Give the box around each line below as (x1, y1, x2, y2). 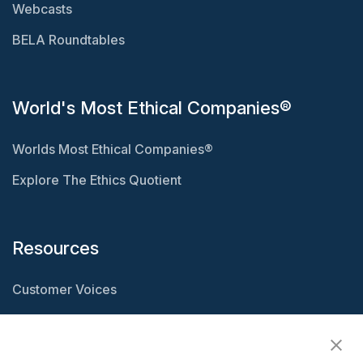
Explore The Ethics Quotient (12, 172, 181, 189)
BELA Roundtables (12, 32, 125, 49)
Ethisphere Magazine (12, 343, 140, 360)
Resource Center (12, 312, 116, 329)
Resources (12, 237, 99, 259)
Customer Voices (12, 281, 117, 298)
